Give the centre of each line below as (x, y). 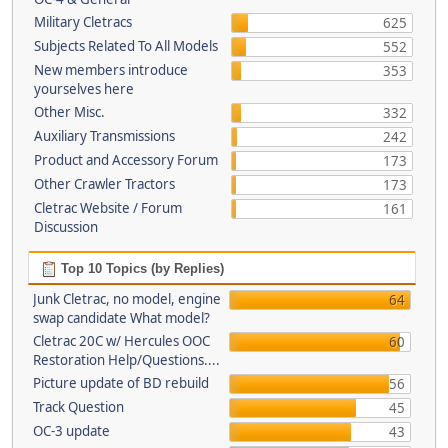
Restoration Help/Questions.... (126, 360)
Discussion (66, 227)
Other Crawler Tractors (104, 184)
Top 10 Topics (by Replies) (140, 268)
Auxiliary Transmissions (104, 136)
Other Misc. (69, 112)
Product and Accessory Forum (126, 160)
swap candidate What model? (121, 318)
